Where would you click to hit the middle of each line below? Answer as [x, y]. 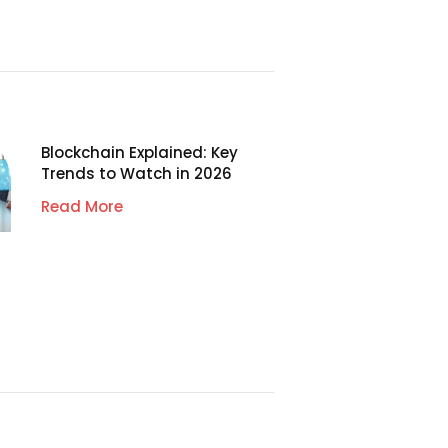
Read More [81, 206]
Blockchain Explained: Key [139, 152]
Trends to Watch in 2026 [136, 173]
